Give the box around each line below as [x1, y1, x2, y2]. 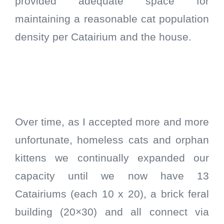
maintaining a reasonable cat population [15, 13, 209, 25]
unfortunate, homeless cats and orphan [15, 134, 209, 146]
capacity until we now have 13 [15, 170, 209, 182]
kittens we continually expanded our [15, 152, 209, 164]
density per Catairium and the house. [15, 31, 194, 43]
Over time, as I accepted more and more [15, 116, 209, 128]
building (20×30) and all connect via [15, 206, 209, 218]
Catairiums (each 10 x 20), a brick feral [15, 188, 209, 200]
